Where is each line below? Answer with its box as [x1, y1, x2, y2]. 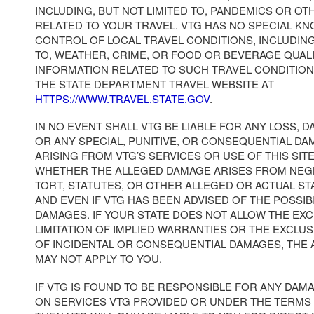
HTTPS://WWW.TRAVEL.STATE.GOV [35, 90, 210, 106]
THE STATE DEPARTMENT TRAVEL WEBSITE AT [35, 76, 274, 91]
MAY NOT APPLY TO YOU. [35, 251, 162, 266]
